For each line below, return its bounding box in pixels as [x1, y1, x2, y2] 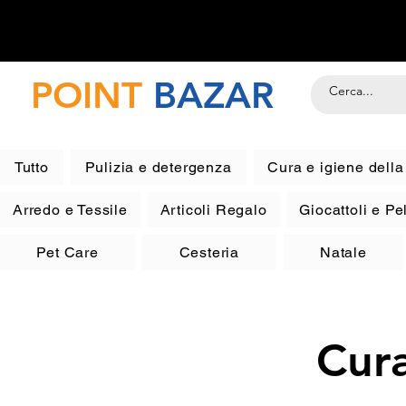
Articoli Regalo [159, 201, 267, 218]
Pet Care [36, 244, 99, 261]
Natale [319, 244, 367, 261]
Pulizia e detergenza [84, 159, 232, 176]
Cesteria [179, 244, 240, 261]
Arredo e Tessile [12, 201, 128, 218]
